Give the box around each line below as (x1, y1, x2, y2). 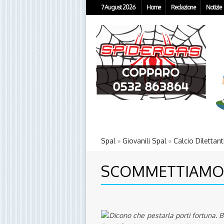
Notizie (206, 3, 221, 11)
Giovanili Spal (122, 136, 166, 145)
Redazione (171, 3, 195, 11)
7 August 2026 (101, 3, 135, 11)
